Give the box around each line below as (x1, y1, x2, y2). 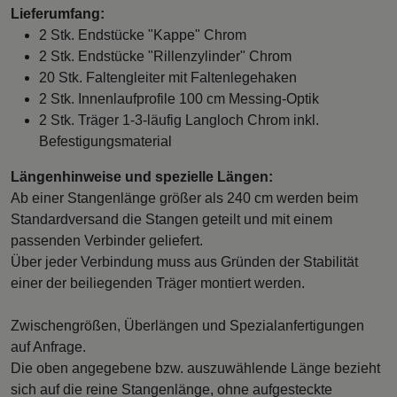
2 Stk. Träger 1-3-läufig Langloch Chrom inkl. (39, 112, 319, 128)
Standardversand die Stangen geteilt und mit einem (11, 211, 332, 227)
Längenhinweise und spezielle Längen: (11, 168, 273, 184)
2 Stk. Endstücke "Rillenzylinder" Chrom (39, 48, 292, 64)
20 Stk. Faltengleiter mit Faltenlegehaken (39, 69, 297, 85)
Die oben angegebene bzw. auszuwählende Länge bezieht (11, 360, 380, 376)
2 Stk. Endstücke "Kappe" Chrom (39, 27, 246, 43)
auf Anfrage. (11, 339, 86, 354)
